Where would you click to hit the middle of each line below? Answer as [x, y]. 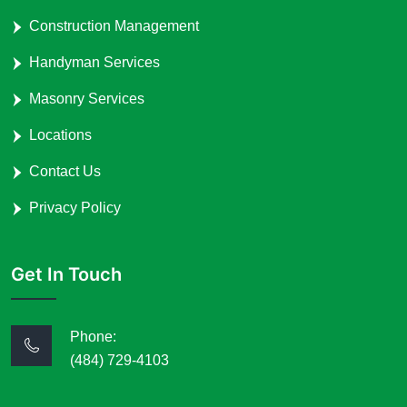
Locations [60, 134]
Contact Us [65, 171]
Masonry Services [87, 98]
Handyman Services [94, 62]
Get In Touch [66, 274]
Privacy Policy [75, 207]
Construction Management [114, 25]
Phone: [93, 336]
